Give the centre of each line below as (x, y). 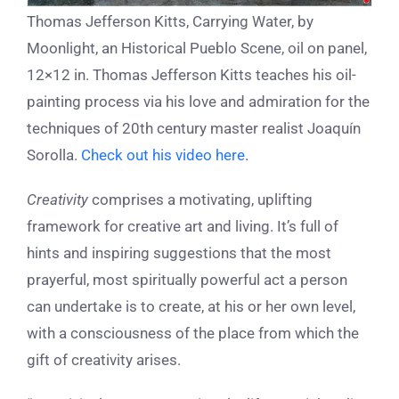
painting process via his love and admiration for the (198, 101)
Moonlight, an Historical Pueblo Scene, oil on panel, (197, 48)
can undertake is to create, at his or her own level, (191, 306)
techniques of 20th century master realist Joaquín (194, 128)
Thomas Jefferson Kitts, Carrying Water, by (170, 21)
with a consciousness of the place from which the (193, 333)
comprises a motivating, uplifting (200, 199)
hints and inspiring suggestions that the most (179, 252)
